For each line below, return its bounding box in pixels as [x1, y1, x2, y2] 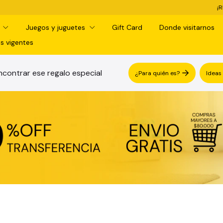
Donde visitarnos [159, 23, 215, 32]
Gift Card [111, 23, 142, 32]
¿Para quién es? [135, 69, 180, 77]
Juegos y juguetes [25, 23, 87, 32]
